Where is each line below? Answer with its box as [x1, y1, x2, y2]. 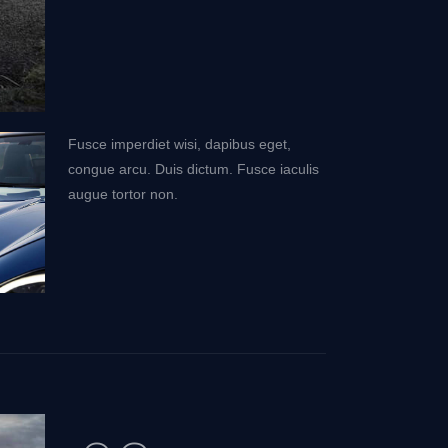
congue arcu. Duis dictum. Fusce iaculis [67, 161, 319, 178]
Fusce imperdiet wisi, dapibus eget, [67, 136, 291, 153]
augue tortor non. [67, 186, 178, 203]
